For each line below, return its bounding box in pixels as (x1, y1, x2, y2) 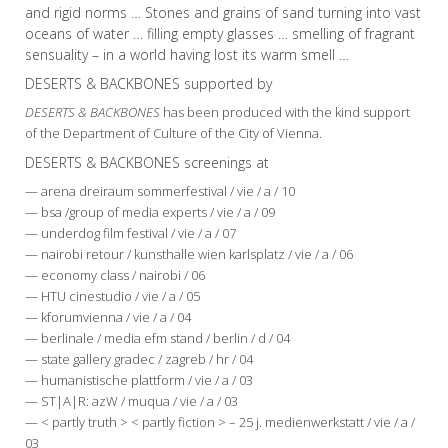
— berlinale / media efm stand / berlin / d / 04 (25, 329, 290, 348)
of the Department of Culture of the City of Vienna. (25, 124, 322, 143)
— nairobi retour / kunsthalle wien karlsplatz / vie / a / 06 (25, 245, 353, 264)
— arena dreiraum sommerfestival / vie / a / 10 (25, 182, 295, 201)
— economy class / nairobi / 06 (25, 266, 205, 285)
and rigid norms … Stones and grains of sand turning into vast (25, 3, 421, 23)
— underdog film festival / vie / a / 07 (25, 224, 236, 243)
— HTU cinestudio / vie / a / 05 (25, 287, 200, 306)
